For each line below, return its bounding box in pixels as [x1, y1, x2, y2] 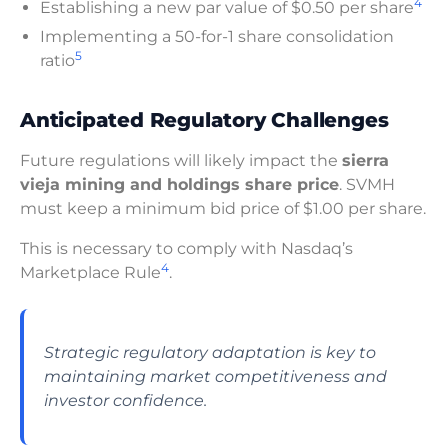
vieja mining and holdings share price [20, 175, 339, 195]
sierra [342, 151, 389, 171]
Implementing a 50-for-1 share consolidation [40, 27, 394, 47]
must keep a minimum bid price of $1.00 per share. [20, 199, 426, 219]
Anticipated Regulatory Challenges [20, 108, 389, 133]
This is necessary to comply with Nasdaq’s [20, 239, 353, 259]
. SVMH [339, 175, 395, 195]
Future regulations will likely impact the [20, 151, 342, 171]
